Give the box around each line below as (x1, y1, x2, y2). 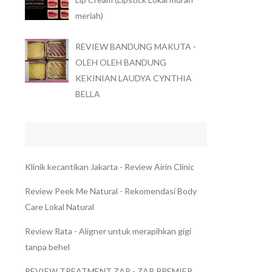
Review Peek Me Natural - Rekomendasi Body (25, 185, 197, 196)
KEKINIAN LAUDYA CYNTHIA (75, 73, 192, 83)
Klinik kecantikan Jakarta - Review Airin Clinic (25, 161, 194, 172)
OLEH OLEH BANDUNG (75, 57, 166, 67)
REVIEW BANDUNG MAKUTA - (75, 41, 196, 52)
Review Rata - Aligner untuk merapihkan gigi (25, 225, 191, 236)
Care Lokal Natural (25, 201, 94, 212)
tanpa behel (25, 241, 70, 252)
